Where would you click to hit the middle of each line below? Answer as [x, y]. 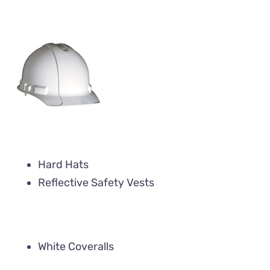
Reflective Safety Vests [96, 183]
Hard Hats [64, 165]
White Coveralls [76, 247]
